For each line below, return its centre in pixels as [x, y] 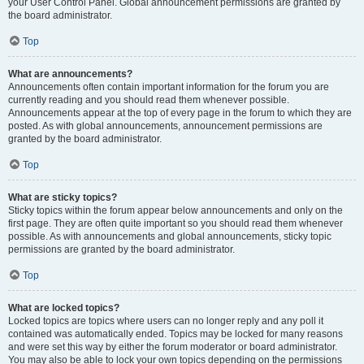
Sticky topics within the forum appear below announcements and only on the [175, 210]
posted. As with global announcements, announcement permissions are [165, 126]
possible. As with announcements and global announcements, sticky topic [170, 236]
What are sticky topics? [63, 197]
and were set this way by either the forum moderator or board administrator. [173, 347]
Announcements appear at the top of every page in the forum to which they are [180, 113]
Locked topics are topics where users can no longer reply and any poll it [166, 321]
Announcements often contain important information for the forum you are [169, 87]
